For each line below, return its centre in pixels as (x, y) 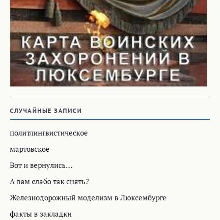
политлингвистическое (49, 133)
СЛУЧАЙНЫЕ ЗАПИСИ (46, 111)
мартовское (30, 149)
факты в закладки (41, 214)
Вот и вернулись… (41, 165)
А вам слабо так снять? (49, 181)
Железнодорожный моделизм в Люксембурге (88, 197)
